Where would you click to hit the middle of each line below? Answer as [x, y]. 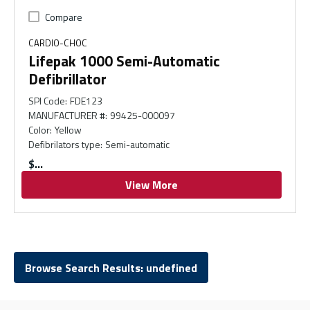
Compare [64, 17]
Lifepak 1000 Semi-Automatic [124, 61]
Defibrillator [67, 79]
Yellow [69, 130]
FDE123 [86, 101]
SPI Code [47, 101]
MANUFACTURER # [67, 115]
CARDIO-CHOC [58, 43]
